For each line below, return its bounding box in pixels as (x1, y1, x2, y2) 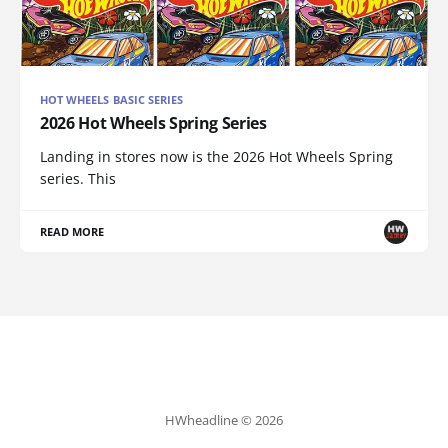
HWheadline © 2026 (165, 411, 283, 430)
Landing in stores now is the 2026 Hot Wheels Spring (40, 147, 393, 167)
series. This (40, 169, 116, 189)
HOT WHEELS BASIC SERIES (40, 92, 184, 108)
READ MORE (40, 224, 105, 240)
